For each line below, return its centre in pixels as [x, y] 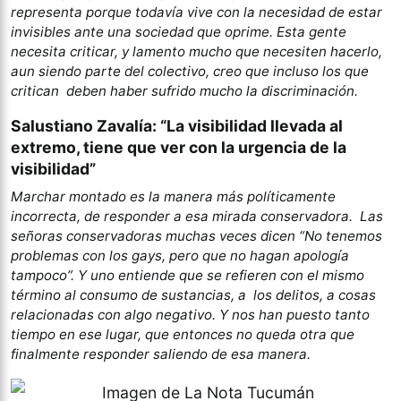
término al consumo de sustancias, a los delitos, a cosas [193, 294]
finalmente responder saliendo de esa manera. [161, 354]
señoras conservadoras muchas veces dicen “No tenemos [196, 235]
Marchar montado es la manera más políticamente [173, 196]
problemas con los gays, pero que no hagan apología [180, 255]
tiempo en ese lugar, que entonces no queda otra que [183, 334]
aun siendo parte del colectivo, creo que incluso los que [190, 71]
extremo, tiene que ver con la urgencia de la [179, 147]
